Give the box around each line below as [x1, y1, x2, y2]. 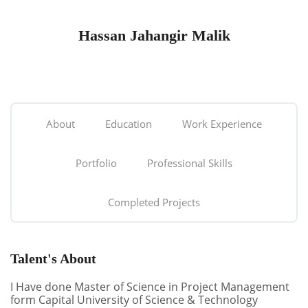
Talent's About [10, 250, 96, 266]
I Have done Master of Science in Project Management [10, 278, 289, 294]
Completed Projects [108, 195, 200, 209]
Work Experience [182, 116, 262, 131]
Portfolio [76, 155, 117, 170]
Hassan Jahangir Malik [78, 26, 230, 44]
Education [105, 116, 152, 131]
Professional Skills [147, 155, 232, 170]
